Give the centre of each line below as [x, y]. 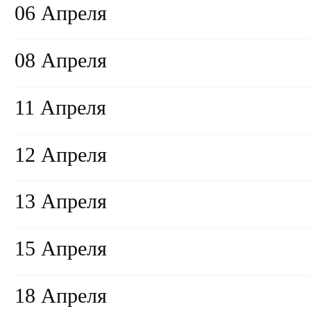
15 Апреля [61, 249]
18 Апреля [61, 296]
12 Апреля [61, 154]
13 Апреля [61, 202]
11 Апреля [60, 107]
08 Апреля [61, 61]
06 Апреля [61, 14]
